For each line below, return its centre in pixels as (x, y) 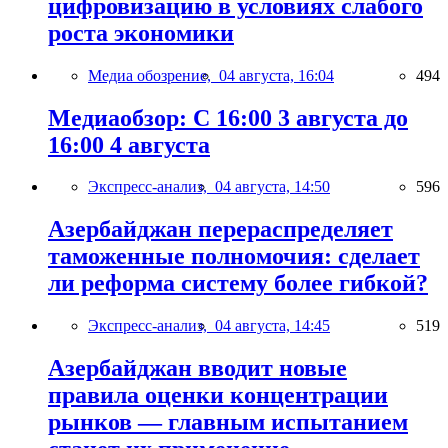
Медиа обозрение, (153, 75)
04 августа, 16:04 (276, 75)
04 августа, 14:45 (272, 326)
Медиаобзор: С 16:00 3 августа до (228, 117)
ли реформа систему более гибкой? (238, 283)
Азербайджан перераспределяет (220, 229)
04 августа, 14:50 (272, 187)
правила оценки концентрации (218, 395)
